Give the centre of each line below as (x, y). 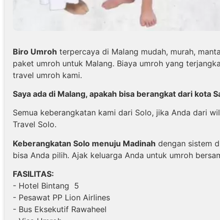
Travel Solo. (35, 124)
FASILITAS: (33, 174)
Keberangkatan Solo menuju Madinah (84, 143)
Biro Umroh (35, 51)
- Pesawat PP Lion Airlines (61, 198)
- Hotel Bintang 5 (46, 186)
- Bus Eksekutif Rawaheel (60, 209)
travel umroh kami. (47, 75)
